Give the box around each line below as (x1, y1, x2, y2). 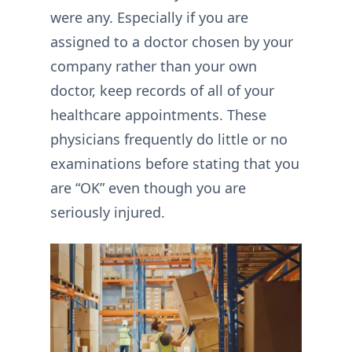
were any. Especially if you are (50, 8, 248, 27)
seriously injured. (50, 203, 165, 222)
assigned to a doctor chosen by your (50, 32, 293, 52)
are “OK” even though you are (50, 178, 246, 198)
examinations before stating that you (50, 154, 299, 174)
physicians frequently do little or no (50, 130, 288, 149)
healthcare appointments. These (50, 105, 266, 125)
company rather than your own (50, 57, 257, 76)
